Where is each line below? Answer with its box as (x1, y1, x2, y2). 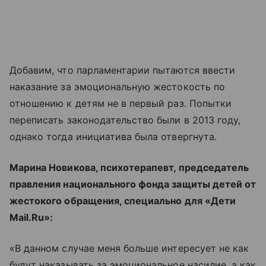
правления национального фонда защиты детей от (9, 178, 256, 190)
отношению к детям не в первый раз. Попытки (9, 97, 232, 109)
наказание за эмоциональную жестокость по (9, 81, 225, 93)
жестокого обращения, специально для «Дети (9, 195, 236, 207)
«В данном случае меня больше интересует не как (9, 242, 249, 254)
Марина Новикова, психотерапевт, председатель (9, 161, 249, 173)
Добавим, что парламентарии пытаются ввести (9, 64, 236, 76)
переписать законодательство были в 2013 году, (9, 114, 241, 126)
